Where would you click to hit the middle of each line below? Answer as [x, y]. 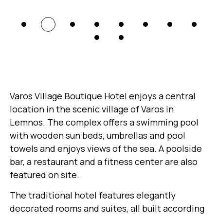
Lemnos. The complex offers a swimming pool [104, 122]
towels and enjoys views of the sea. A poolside [106, 149]
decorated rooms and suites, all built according [107, 209]
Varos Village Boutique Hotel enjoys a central [103, 96]
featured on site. [45, 175]
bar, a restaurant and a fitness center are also [104, 162]
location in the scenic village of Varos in [92, 109]
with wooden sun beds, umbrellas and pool [98, 136]
